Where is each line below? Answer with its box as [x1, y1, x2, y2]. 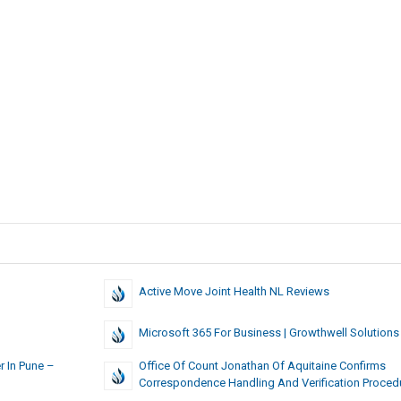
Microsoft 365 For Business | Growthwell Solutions [138, 325, 399, 339]
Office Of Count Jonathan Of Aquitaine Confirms [138, 358, 386, 372]
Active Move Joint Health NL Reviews [138, 284, 329, 298]
